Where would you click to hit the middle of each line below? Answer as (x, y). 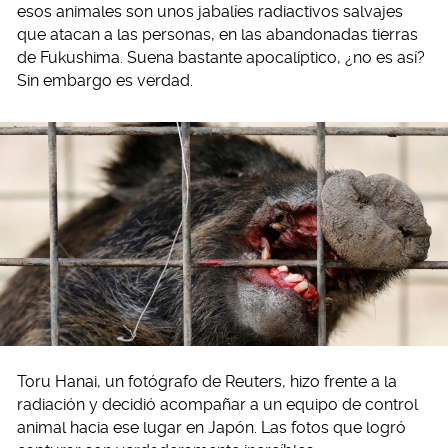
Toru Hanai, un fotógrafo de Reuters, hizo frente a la (207, 381)
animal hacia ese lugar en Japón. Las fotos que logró (211, 427)
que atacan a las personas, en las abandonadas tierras (217, 34)
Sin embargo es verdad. (105, 80)
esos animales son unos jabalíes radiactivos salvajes (210, 11)
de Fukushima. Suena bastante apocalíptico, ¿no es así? (221, 57)
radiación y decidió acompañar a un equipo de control (217, 404)
